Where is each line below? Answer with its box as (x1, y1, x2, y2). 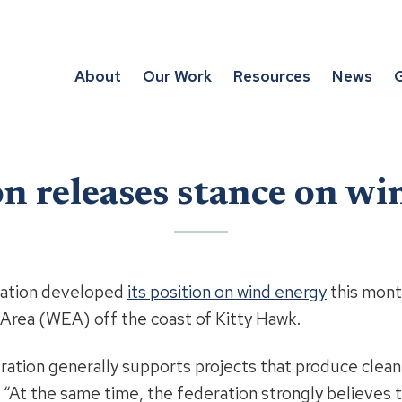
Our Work (143, 66, 212, 86)
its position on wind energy (127, 281, 327, 304)
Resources (233, 66, 310, 86)
